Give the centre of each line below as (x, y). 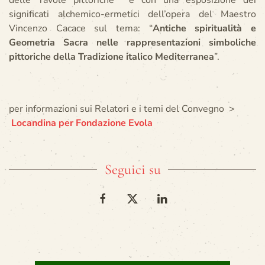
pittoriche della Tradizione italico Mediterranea (112, 57)
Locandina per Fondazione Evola (82, 123)
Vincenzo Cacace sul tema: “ (81, 28)
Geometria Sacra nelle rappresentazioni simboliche (132, 43)
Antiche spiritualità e (204, 28)
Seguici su (132, 169)
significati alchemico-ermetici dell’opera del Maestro (132, 14)
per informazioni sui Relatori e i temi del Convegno (119, 109)
